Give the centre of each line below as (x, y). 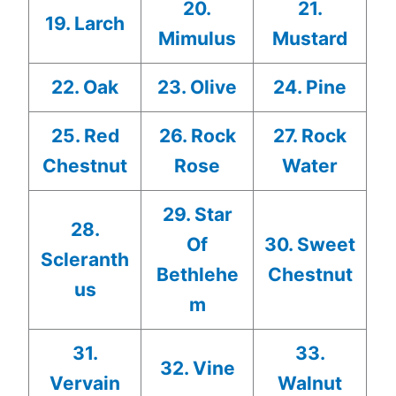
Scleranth (85, 259)
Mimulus (198, 38)
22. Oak (85, 87)
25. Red (85, 135)
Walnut (310, 383)
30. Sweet (310, 244)
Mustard (310, 38)
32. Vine (197, 368)
